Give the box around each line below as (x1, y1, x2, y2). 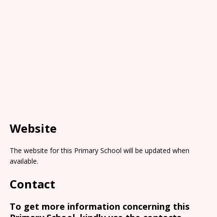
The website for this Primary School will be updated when (10, 146, 189, 155)
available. (10, 156, 38, 166)
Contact (10, 176, 55, 192)
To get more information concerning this (10, 201, 189, 212)
